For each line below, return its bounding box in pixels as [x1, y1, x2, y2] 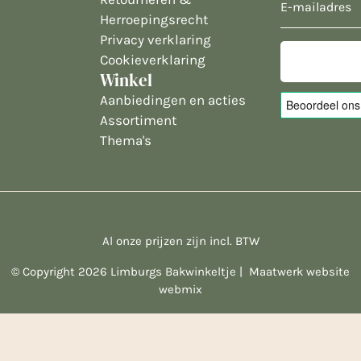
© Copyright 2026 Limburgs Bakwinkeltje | [11, 263, 249, 279]
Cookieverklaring [100, 51, 205, 68]
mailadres [280, 18, 336, 36]
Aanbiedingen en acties [100, 91, 246, 108]
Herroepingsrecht [100, 10, 208, 27]
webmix [159, 281, 202, 297]
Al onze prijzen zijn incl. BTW [102, 233, 259, 248]
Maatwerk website [249, 263, 350, 279]
